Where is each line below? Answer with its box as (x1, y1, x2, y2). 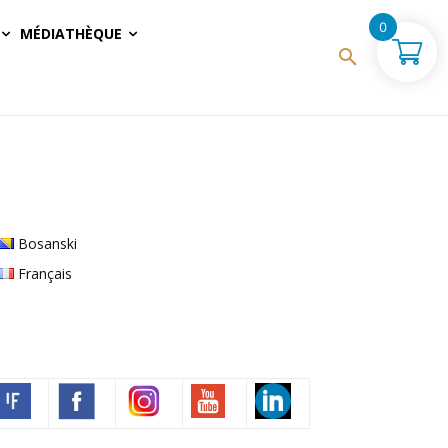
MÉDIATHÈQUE (20, 24, 122, 43)
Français (18, 264, 73, 283)
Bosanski (18, 234, 78, 253)
